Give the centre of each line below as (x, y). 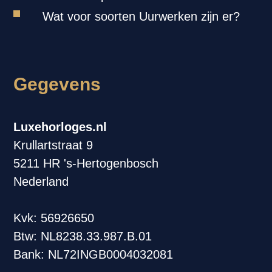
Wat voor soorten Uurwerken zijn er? (141, 16)
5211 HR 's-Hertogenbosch (86, 163)
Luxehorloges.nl (60, 127)
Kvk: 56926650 (54, 218)
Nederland (41, 182)
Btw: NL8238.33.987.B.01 (83, 236)
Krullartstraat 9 (53, 145)
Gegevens (57, 84)
